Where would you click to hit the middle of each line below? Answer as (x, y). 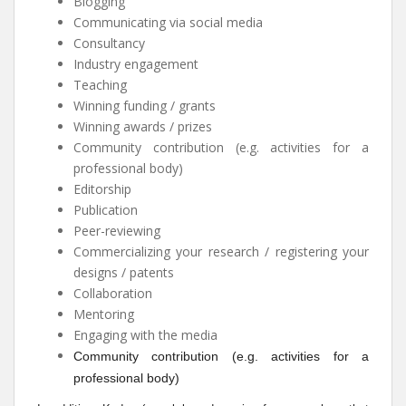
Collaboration (113, 293)
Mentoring (104, 314)
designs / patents (124, 272)
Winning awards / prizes (143, 126)
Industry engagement (136, 64)
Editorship (102, 189)
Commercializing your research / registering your (221, 251)
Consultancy (109, 43)
